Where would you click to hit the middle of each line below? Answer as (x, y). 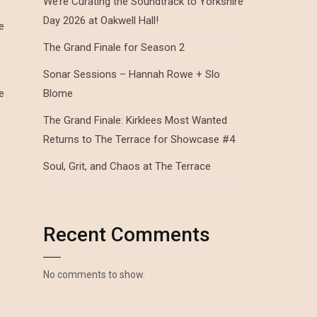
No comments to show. (94, 275)
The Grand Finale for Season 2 (114, 47)
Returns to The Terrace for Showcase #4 (139, 139)
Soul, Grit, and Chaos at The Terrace (127, 166)
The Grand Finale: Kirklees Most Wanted (135, 120)
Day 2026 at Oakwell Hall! (101, 21)
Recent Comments (127, 235)
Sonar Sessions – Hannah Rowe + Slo (132, 74)
